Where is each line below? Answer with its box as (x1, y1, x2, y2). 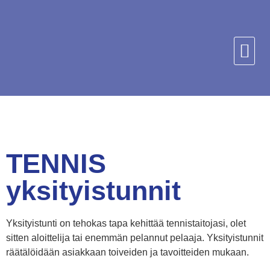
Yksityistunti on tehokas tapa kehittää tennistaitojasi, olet (6, 218, 246, 228)
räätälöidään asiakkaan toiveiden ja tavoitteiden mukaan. (6, 247, 249, 257)
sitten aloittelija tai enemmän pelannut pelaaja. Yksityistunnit (6, 233, 263, 243)
